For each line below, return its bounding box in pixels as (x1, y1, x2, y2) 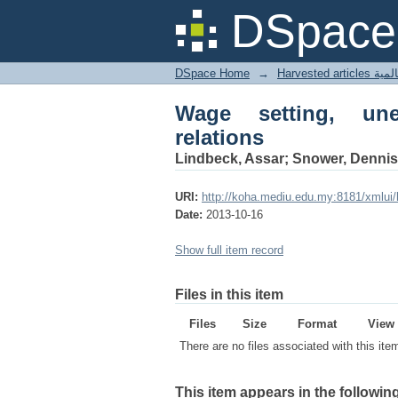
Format (297, 317, 337, 330)
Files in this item (175, 287, 283, 302)
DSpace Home (175, 67, 250, 80)
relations (175, 126, 264, 149)
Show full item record (175, 243, 283, 257)
